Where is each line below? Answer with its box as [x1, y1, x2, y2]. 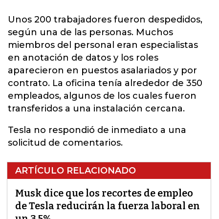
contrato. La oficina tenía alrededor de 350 [8, 78, 202, 88]
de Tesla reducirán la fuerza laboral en [15, 200, 200, 212]
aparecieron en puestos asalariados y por [8, 65, 197, 76]
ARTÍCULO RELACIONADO [15, 165, 136, 176]
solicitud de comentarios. [8, 137, 123, 148]
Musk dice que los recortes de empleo [15, 187, 193, 199]
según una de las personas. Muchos [8, 27, 173, 38]
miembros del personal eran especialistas [8, 40, 198, 50]
